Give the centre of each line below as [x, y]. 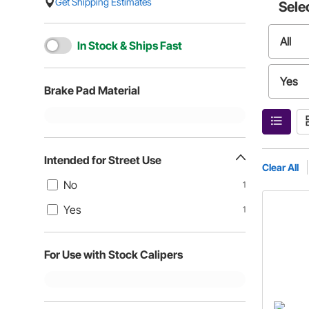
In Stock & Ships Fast [130, 46]
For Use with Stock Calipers [113, 255]
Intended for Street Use [103, 160]
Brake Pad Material [92, 90]
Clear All [281, 167]
